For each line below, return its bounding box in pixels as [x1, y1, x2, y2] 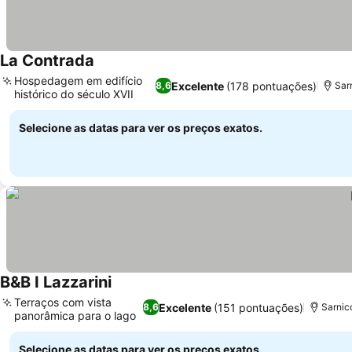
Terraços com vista [14, 295, 112, 309]
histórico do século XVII [14, 87, 134, 101]
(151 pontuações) [214, 300, 304, 314]
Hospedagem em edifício [14, 74, 142, 87]
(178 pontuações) [226, 79, 317, 93]
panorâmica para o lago [14, 309, 136, 322]
